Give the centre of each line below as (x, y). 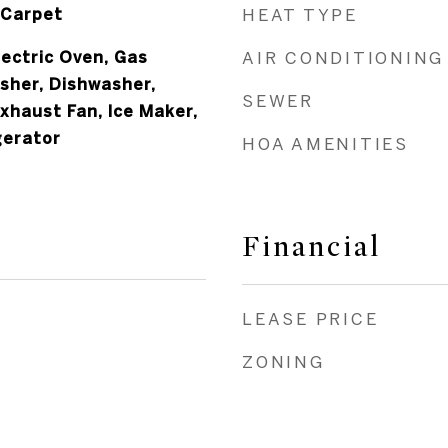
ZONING (283, 361)
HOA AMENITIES (325, 143)
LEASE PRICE (310, 318)
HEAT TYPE (300, 14)
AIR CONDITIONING (343, 57)
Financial (311, 247)
